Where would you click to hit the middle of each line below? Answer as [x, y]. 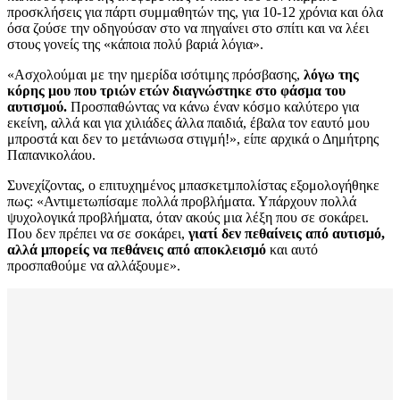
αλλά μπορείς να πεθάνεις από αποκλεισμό [137, 250]
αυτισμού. [37, 107]
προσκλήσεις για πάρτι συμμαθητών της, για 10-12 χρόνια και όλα [195, 12]
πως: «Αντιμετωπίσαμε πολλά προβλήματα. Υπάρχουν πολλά [182, 202]
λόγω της [331, 75]
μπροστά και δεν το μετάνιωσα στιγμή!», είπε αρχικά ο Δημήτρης [193, 139]
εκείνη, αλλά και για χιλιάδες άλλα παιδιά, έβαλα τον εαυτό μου [188, 123]
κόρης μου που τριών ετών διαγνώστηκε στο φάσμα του [176, 91]
